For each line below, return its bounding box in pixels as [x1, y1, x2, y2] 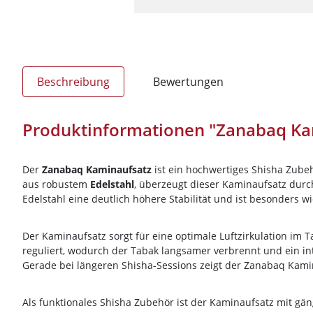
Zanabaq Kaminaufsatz [42, 163, 152, 176]
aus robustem [22, 177, 90, 191]
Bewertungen [153, 74, 224, 89]
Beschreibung [37, 74, 110, 89]
